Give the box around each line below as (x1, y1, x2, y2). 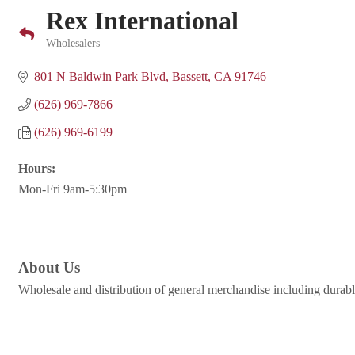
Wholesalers (46, 37, 100, 49)
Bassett (172, 70, 208, 83)
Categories (45, 48, 94, 60)
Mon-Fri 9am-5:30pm (18, 182, 127, 196)
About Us (18, 259, 80, 277)
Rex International (46, 6, 239, 35)
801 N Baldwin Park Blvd (34, 70, 166, 83)
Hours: (18, 162, 55, 175)
